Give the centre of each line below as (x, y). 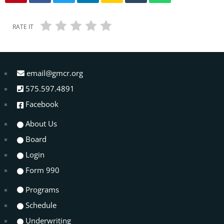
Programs (42, 190)
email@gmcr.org (55, 73)
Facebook (42, 104)
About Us (41, 124)
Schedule (41, 205)
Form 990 (42, 170)
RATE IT (23, 27)
